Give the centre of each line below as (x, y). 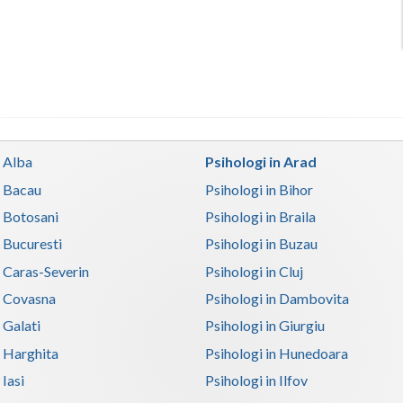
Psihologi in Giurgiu (265, 326)
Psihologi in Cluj (255, 271)
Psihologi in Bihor (260, 189)
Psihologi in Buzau (262, 244)
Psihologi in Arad (261, 162)
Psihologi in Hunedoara (277, 353)
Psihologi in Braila (261, 217)
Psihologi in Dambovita (278, 299)
